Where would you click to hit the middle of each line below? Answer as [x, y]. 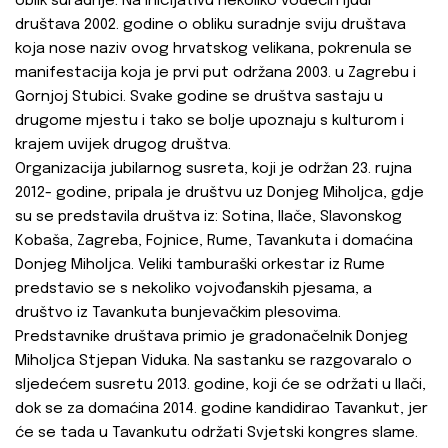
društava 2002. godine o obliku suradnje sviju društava [210, 25]
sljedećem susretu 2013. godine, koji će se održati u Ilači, [220, 385]
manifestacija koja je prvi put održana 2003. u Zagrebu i [215, 73]
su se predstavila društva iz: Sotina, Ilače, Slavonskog [208, 217]
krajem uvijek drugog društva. [123, 145]
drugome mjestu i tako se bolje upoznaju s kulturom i [209, 121]
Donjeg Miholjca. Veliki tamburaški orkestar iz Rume [200, 265]
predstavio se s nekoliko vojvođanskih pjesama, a [193, 289]
